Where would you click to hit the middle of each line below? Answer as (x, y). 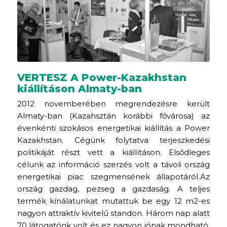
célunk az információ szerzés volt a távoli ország (113, 164)
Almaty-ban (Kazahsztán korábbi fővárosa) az (113, 116)
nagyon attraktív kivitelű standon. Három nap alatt (113, 213)
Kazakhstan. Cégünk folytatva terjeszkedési (113, 140)
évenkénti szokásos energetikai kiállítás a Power (113, 128)
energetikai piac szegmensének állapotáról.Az (113, 176)
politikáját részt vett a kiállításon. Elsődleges (113, 152)
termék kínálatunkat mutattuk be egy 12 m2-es (113, 201)
